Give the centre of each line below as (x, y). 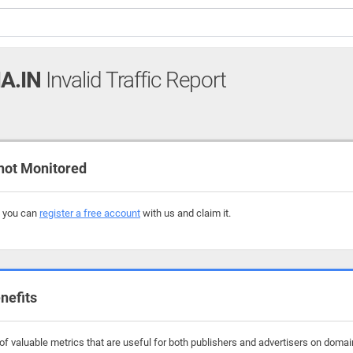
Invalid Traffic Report (134, 80)
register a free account (90, 213)
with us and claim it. (186, 213)
